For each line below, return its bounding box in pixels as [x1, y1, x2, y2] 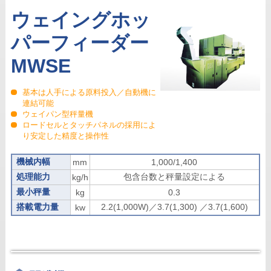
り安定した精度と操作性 [22, 131, 109, 141]
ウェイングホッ [10, 9, 151, 31]
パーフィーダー [10, 32, 149, 54]
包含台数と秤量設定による [123, 172, 226, 182]
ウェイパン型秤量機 [22, 109, 94, 119]
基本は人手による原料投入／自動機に [22, 88, 157, 97]
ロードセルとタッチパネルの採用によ [22, 120, 157, 130]
